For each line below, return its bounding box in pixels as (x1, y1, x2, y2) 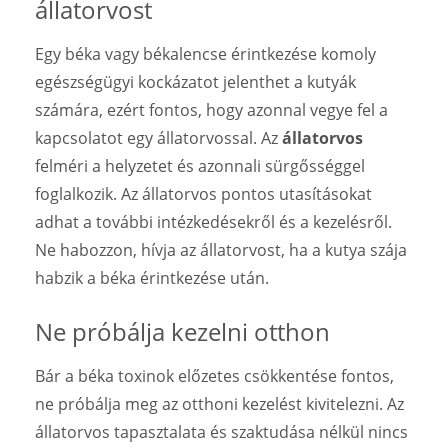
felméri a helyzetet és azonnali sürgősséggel (35, 154, 365, 177)
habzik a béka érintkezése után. (35, 266, 269, 289)
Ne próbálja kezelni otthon (35, 314, 330, 348)
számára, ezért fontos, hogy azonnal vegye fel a (35, 98, 388, 121)
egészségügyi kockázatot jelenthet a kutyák (35, 70, 356, 93)
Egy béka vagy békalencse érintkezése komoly (35, 42, 376, 65)
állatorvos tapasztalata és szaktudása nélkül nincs (35, 420, 408, 443)
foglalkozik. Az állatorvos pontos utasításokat (35, 182, 372, 205)
